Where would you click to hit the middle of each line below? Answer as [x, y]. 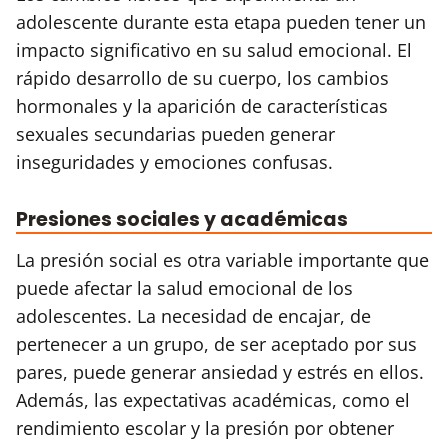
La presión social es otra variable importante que [222, 259]
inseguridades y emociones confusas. [174, 161]
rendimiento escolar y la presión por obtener [205, 427]
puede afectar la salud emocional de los [184, 287]
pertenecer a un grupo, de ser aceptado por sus [216, 343]
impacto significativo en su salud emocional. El [214, 49]
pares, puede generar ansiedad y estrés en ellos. [220, 371]
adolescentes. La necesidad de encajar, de [193, 315]
